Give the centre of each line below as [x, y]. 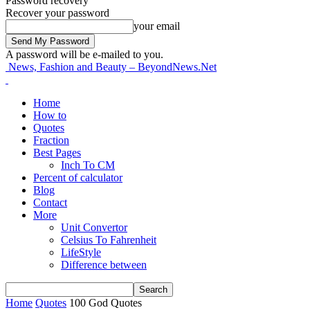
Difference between [104, 265]
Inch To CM [88, 165]
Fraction [51, 140]
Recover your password [57, 13]
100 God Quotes [106, 303]
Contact [50, 202]
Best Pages [57, 153]
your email [157, 26]
